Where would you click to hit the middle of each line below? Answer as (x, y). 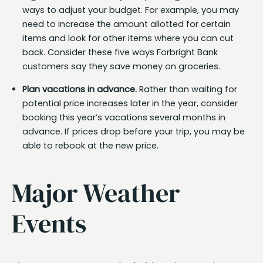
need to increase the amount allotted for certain (127, 24)
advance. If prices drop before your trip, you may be (134, 131)
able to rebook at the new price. (90, 145)
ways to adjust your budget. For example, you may (131, 10)
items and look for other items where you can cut (128, 38)
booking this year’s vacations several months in (124, 117)
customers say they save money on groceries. (121, 66)
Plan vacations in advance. (80, 89)
